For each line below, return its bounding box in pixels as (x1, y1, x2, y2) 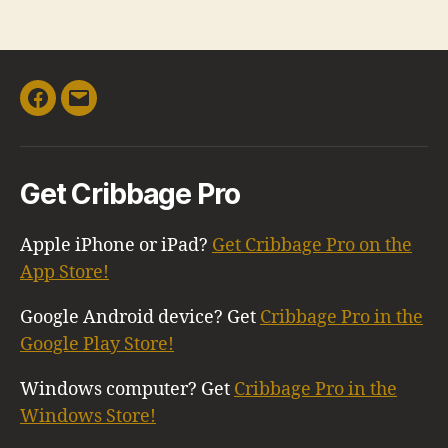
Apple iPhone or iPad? (20, 233, 212, 257)
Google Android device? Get (20, 305, 260, 329)
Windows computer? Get (20, 377, 234, 401)
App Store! (20, 260, 109, 284)
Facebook (36, 99, 119, 121)
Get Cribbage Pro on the (212, 233, 412, 257)
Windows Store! (20, 404, 156, 428)
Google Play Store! (20, 332, 174, 356)
